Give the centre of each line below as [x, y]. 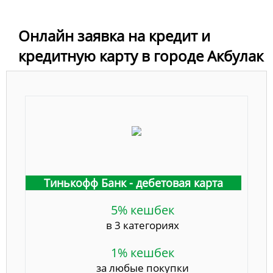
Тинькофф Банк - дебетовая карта [133, 183]
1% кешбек [143, 252]
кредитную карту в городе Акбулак [141, 55]
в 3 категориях [143, 225]
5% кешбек [143, 210]
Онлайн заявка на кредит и [114, 35]
